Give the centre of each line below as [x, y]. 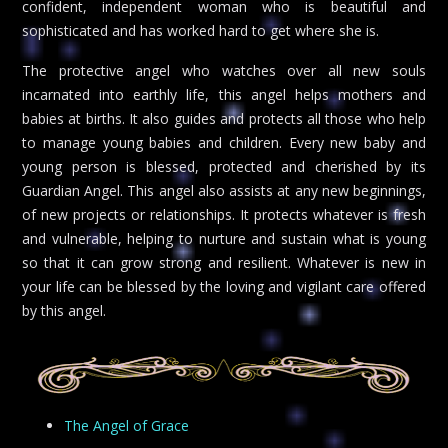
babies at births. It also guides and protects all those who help [224, 118]
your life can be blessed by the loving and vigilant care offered [224, 286]
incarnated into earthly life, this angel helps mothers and [224, 94]
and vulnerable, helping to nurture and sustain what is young [224, 238]
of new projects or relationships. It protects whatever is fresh [224, 214]
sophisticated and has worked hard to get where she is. [200, 31]
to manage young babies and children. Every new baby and [224, 142]
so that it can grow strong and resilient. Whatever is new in [224, 262]
